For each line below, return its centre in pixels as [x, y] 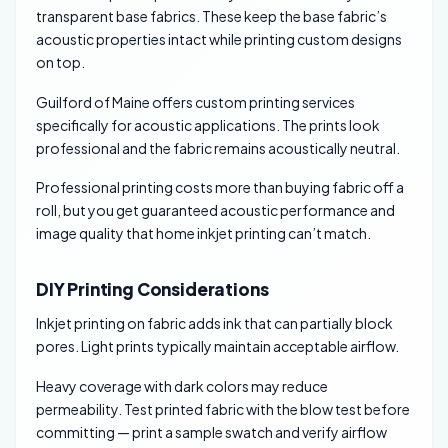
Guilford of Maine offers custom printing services [195, 101]
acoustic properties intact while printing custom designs [219, 38]
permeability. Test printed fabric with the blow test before [223, 409]
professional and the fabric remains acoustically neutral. [218, 147]
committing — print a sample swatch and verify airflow [211, 432]
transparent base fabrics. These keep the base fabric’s [211, 15]
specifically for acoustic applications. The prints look [208, 124]
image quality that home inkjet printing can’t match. [203, 233]
